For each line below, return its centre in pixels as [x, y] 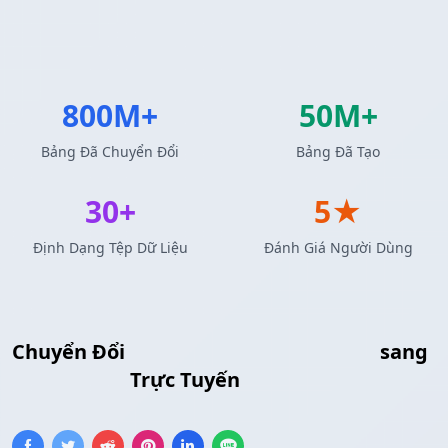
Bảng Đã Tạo [338, 152]
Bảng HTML [68, 380]
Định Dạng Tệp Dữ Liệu [110, 248]
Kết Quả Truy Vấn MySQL [252, 352]
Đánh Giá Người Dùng [338, 248]
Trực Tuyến [182, 380]
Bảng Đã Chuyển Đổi [110, 152]
